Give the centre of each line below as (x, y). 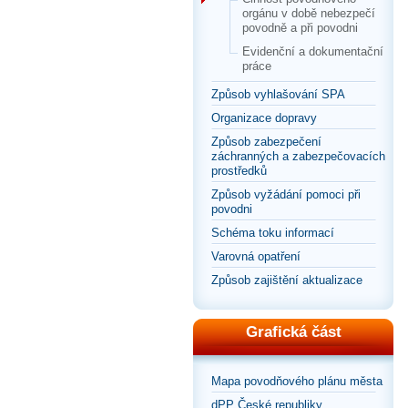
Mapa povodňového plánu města (297, 381)
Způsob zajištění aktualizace (287, 280)
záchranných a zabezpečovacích (298, 156)
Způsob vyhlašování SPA (278, 94)
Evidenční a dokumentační (313, 51)
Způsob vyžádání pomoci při (286, 194)
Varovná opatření (256, 256)
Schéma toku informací (273, 233)
